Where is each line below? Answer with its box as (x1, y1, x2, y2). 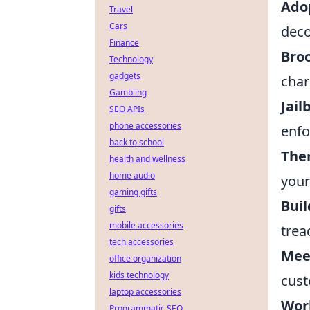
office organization (109, 253, 181, 264)
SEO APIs (109, 103, 145, 115)
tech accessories (109, 236, 174, 248)
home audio (109, 170, 155, 181)
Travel (109, 3, 133, 15)
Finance (109, 37, 139, 48)
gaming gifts (109, 186, 157, 198)
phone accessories (109, 120, 181, 131)
